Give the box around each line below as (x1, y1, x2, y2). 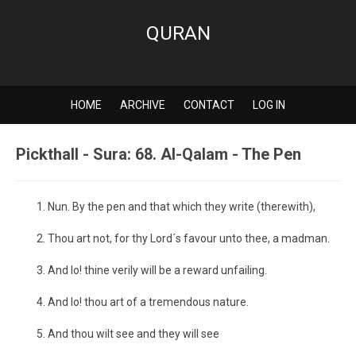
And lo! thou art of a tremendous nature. (48, 296, 249, 308)
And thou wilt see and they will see (48, 327, 219, 340)
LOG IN (253, 99, 285, 111)
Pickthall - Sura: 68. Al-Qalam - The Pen (16, 145, 301, 164)
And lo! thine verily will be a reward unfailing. (48, 264, 267, 277)
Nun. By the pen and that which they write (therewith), (48, 200, 315, 213)
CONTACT (184, 99, 234, 111)
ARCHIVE (120, 99, 165, 111)
